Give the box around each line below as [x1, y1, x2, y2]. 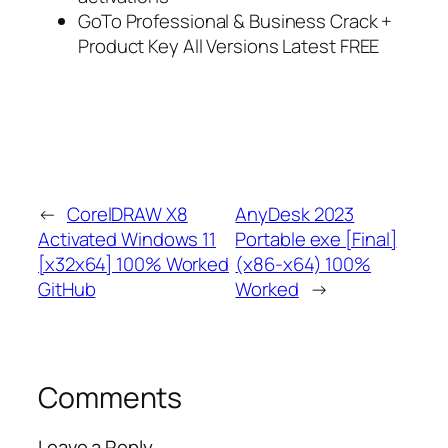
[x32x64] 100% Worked [38, 250, 229, 277]
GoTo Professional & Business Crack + [78, 7, 393, 34]
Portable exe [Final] [235, 225, 397, 252]
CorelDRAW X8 [66, 200, 188, 227]
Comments [38, 377, 183, 417]
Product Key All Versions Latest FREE [78, 32, 380, 59]
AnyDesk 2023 [235, 200, 355, 227]
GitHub [38, 275, 96, 302]
